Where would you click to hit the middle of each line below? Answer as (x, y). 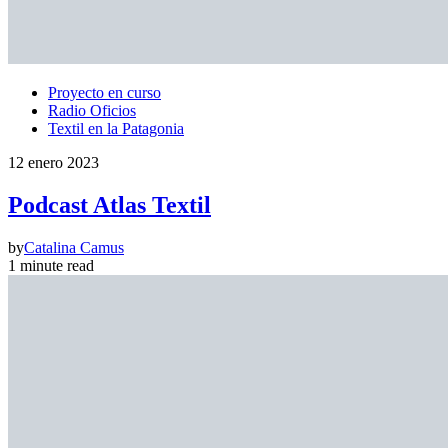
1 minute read (51, 265)
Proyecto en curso (104, 92)
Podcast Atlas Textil (109, 204)
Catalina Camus (74, 247)
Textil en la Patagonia (116, 128)
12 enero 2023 (53, 162)
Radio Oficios (92, 110)
